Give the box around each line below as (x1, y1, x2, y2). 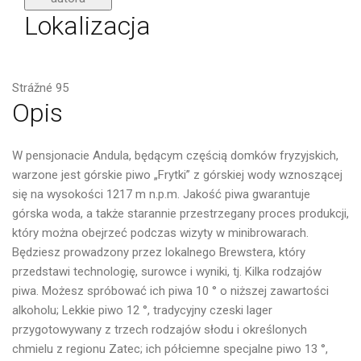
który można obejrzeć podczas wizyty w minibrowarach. (12, 226, 309, 241)
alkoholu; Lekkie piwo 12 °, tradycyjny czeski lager (12, 303, 272, 318)
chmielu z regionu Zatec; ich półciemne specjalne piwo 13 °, (12, 342, 328, 357)
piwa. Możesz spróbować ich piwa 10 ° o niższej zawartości (12, 284, 329, 299)
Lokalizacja (24, 10, 151, 42)
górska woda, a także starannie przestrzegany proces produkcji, (12, 206, 349, 222)
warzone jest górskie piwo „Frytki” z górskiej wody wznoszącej (12, 168, 342, 183)
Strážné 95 (12, 81, 68, 96)
